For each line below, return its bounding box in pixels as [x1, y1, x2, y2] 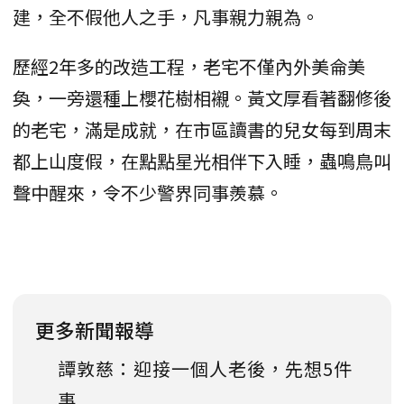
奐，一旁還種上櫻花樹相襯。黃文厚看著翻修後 [13, 84, 391, 111]
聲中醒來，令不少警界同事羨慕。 [13, 179, 283, 206]
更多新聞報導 [35, 315, 154, 344]
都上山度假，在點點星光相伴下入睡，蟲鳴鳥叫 [13, 147, 391, 174]
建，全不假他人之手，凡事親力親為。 [13, 3, 319, 30]
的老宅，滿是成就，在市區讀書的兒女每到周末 [13, 115, 391, 142]
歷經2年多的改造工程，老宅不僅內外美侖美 [13, 52, 365, 79]
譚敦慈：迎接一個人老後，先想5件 [58, 354, 353, 381]
